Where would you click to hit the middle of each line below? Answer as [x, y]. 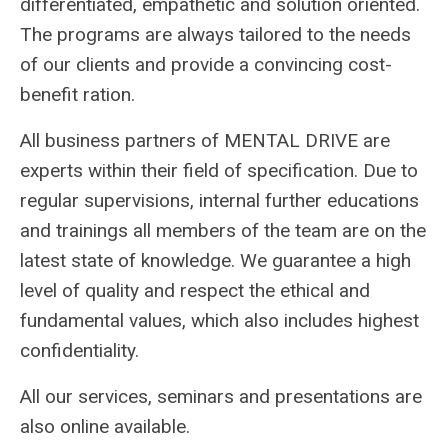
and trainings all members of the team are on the [223, 230]
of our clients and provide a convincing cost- [206, 64]
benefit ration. [77, 94]
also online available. [105, 426]
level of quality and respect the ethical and [195, 290]
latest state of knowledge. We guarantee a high [215, 260]
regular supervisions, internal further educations [219, 200]
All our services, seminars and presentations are [221, 396]
